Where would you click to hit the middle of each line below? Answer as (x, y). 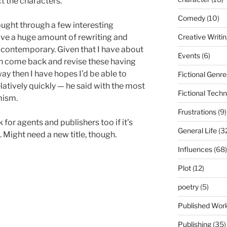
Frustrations (197, 111)
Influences (195, 149)
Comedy (191, 18)
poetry (188, 186)
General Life (197, 130)
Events (189, 55)
